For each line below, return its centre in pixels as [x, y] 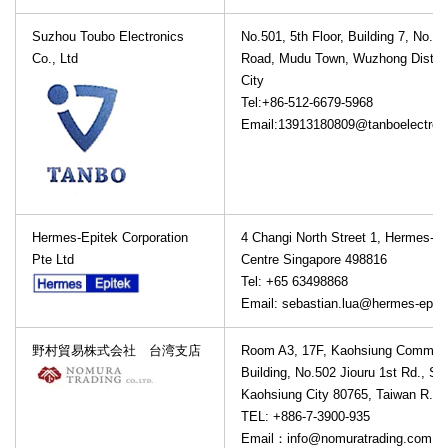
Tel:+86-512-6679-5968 [307, 103]
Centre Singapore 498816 [314, 260]
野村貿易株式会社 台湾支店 [116, 351]
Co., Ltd [55, 59]
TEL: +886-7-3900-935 [305, 417]
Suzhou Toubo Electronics [108, 37]
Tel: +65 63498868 [294, 282]
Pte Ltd [53, 260]
